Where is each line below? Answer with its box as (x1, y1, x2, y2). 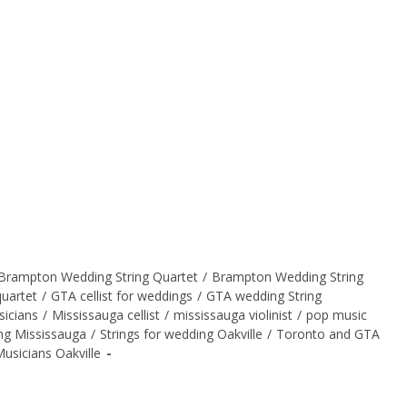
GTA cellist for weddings (51, 287, 193, 304)
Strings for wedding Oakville (100, 325, 263, 342)
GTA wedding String (206, 287, 322, 304)
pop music (306, 306, 367, 323)
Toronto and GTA (276, 325, 380, 342)
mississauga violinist (174, 306, 293, 323)
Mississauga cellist (52, 306, 160, 323)
